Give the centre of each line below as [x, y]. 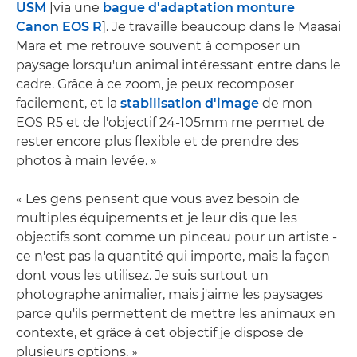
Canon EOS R [59, 26]
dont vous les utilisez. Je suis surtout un [142, 275]
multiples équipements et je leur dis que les [157, 218]
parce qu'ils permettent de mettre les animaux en [176, 313]
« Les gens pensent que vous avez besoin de [158, 198]
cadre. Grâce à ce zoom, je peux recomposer [155, 84]
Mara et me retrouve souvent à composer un [158, 45]
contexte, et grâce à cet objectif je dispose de [160, 332]
